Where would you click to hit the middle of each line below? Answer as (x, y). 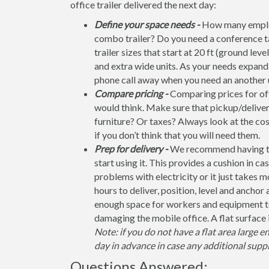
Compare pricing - (131, 93)
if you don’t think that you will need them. (177, 135)
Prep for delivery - (131, 149)
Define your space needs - (147, 24)
